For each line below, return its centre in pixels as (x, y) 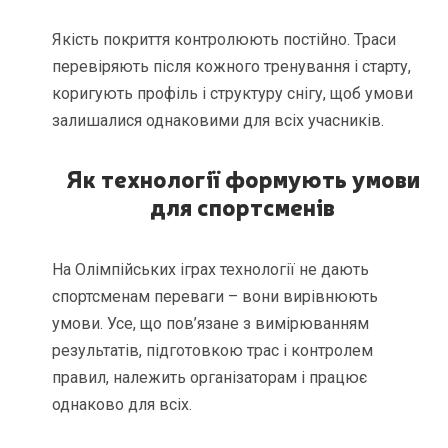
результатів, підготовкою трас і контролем (213, 351)
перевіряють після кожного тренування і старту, (232, 66)
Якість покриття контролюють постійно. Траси (224, 39)
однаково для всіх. (122, 405)
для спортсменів (243, 205)
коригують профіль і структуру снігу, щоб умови (233, 93)
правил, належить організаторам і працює (210, 378)
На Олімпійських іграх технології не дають (211, 270)
